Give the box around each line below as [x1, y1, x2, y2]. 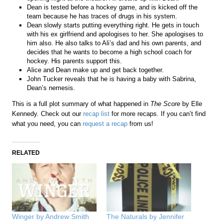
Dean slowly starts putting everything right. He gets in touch [27, 21, 200, 29]
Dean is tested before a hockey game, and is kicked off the [27, 3, 198, 11]
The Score [150, 100, 183, 108]
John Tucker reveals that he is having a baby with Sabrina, [27, 75, 197, 83]
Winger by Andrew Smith [12, 212, 90, 221]
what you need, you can [12, 119, 83, 127]
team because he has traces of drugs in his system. [27, 12, 180, 20]
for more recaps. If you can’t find [110, 110, 206, 117]
